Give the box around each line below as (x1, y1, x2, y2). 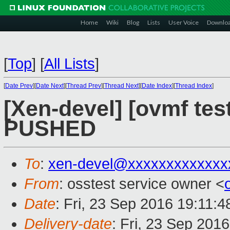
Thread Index (175, 82, 212, 89)
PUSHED (4, 117, 96, 141)
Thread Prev (67, 82, 101, 89)
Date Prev (5, 82, 33, 89)
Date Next (36, 82, 64, 89)
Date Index (142, 82, 172, 89)
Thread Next (104, 82, 139, 89)
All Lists (44, 55, 95, 72)
